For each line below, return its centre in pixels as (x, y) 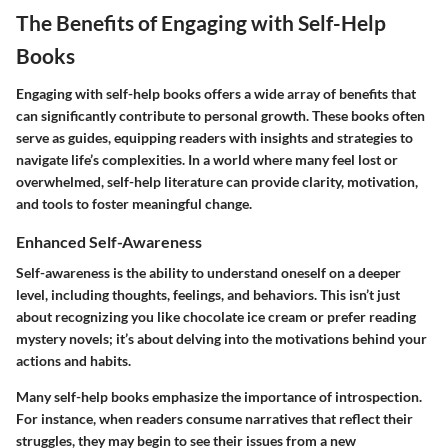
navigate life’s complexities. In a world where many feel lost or (207, 159)
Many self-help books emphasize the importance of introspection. (219, 396)
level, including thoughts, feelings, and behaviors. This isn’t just (208, 294)
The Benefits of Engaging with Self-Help (201, 23)
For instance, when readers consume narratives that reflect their (214, 418)
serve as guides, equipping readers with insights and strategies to (214, 137)
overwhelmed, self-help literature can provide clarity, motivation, (217, 181)
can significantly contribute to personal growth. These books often (220, 115)
